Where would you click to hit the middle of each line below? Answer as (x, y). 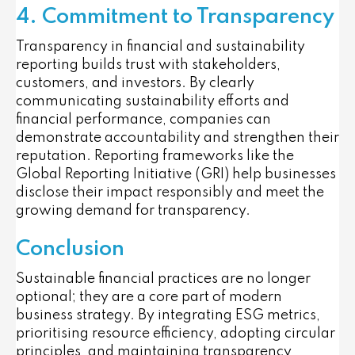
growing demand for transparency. (133, 211)
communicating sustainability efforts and (153, 101)
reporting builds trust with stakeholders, (148, 65)
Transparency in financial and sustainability (160, 47)
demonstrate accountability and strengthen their (177, 138)
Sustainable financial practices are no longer (163, 279)
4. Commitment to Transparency (175, 17)
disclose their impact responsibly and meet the (170, 193)
